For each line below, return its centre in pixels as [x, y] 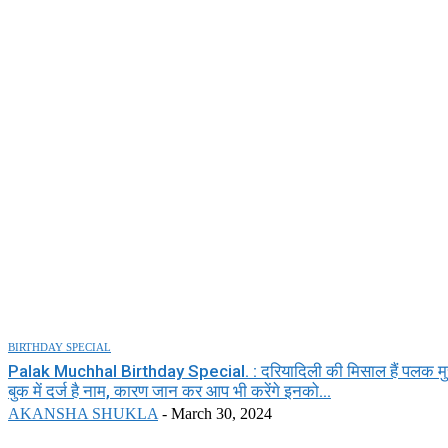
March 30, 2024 [221, 413]
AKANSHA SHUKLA [83, 413]
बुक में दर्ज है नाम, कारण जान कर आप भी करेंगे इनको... [169, 390]
